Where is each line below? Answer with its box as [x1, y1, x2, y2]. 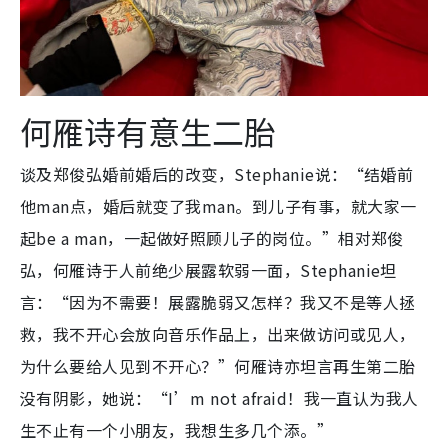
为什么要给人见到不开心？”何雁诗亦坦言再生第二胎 [20, 353, 416, 378]
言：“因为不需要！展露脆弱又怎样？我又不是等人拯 [20, 289, 416, 314]
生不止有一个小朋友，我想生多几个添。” [20, 417, 334, 442]
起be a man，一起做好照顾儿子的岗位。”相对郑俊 [20, 225, 404, 250]
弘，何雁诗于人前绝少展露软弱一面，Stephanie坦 [20, 257, 397, 282]
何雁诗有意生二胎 [20, 107, 276, 154]
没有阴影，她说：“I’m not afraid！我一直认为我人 [20, 385, 419, 410]
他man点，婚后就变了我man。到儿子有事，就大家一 [20, 193, 417, 218]
